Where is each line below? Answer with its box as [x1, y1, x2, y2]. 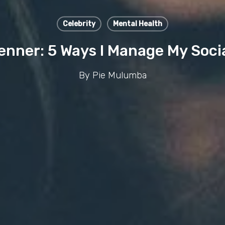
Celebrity [62, 19, 95, 28]
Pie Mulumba [92, 69, 147, 81]
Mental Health [113, 19, 162, 28]
